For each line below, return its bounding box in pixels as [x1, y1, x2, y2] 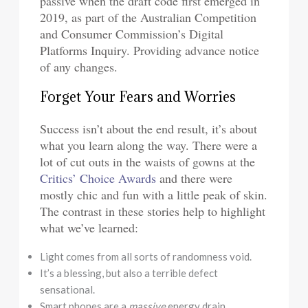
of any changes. [40, 58, 118, 76]
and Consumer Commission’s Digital [40, 25, 224, 43]
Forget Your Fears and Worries [40, 88, 236, 107]
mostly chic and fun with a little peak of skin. [40, 186, 268, 203]
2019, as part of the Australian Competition [40, 9, 257, 26]
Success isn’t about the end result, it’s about [40, 120, 258, 137]
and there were [156, 170, 233, 187]
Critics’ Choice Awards [40, 170, 157, 187]
